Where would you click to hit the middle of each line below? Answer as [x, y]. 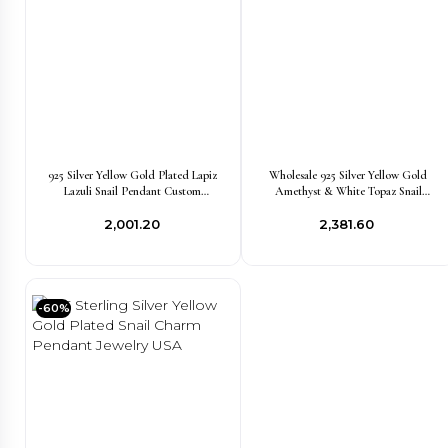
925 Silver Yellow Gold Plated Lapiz [133, 175]
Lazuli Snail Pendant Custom [133, 191]
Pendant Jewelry [348, 207]
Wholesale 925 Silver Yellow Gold [348, 175]
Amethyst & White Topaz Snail [348, 191]
